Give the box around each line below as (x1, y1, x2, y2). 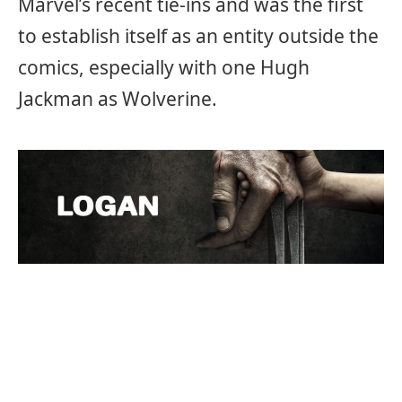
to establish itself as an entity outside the (18, 22, 379, 48)
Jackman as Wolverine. (18, 85, 217, 111)
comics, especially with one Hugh (18, 54, 310, 80)
